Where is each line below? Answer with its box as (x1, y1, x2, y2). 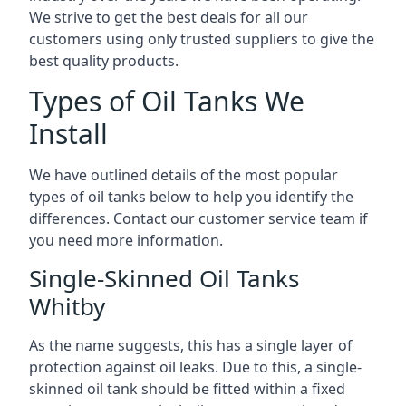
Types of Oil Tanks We (29, 82, 304, 120)
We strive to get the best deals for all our (29, 7, 308, 27)
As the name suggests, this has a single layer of (29, 335, 353, 355)
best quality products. (29, 51, 179, 71)
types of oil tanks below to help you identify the (29, 187, 353, 207)
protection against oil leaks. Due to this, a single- (29, 357, 362, 377)
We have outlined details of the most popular (29, 165, 338, 185)
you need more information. (29, 230, 223, 250)
